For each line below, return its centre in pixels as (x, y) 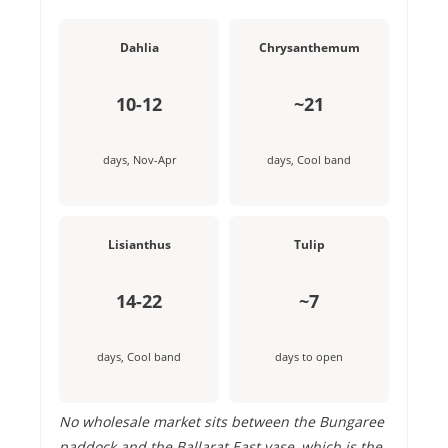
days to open (309, 356)
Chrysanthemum (309, 47)
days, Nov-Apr (139, 159)
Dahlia (139, 47)
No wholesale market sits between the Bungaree (221, 421)
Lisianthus (139, 244)
